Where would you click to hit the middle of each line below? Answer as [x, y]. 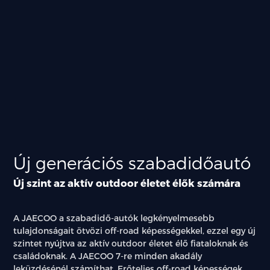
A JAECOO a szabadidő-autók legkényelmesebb [114, 218]
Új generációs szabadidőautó [132, 162]
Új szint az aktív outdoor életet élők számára [127, 182]
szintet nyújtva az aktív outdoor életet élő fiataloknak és [131, 243]
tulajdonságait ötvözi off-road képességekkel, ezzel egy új [135, 230]
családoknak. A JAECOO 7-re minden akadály [108, 256]
